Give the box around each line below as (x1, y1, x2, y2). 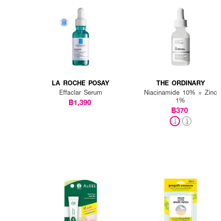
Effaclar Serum (59, 88, 102, 97)
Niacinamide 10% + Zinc (144, 88, 217, 97)
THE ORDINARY (156, 78, 205, 87)
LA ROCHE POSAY (52, 78, 110, 87)
